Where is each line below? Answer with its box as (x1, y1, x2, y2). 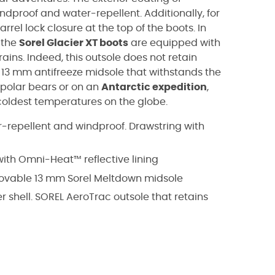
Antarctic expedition (101, 82, 207, 92)
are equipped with (128, 38, 220, 48)
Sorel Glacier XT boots (19, 38, 128, 48)
